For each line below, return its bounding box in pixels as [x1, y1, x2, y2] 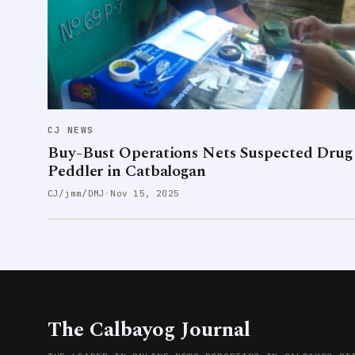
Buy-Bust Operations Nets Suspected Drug [48, 140, 353, 165]
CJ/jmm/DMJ [48, 187, 105, 199]
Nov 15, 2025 [110, 187, 180, 199]
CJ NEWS [48, 124, 94, 136]
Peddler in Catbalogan [48, 158, 206, 183]
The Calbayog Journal [48, 313, 250, 345]
